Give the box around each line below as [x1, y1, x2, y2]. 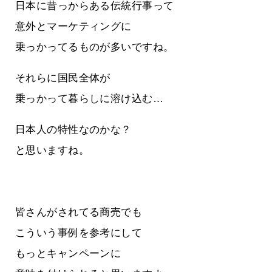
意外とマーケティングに [15, 21, 132, 33]
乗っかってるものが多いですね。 [15, 41, 174, 53]
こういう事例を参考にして [15, 227, 143, 239]
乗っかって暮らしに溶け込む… [15, 93, 163, 105]
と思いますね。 [15, 144, 89, 157]
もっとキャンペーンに [15, 248, 121, 260]
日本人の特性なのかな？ [15, 124, 132, 136]
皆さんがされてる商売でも [15, 206, 143, 219]
